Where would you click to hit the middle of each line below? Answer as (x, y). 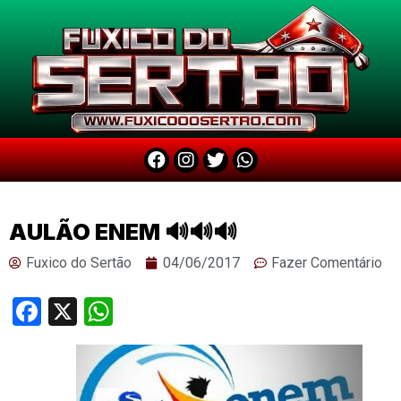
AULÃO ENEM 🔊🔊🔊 (123, 232)
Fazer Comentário (327, 263)
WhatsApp (177, 311)
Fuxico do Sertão (79, 263)
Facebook (101, 311)
